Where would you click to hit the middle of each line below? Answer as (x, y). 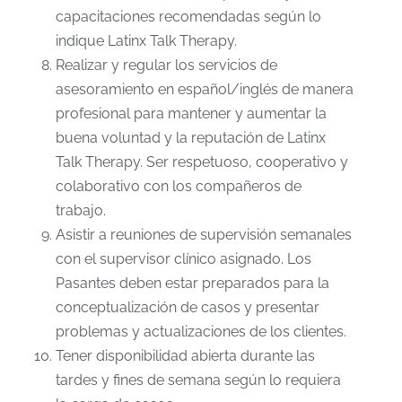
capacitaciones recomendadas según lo (188, 17)
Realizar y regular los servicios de (166, 66)
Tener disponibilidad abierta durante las (185, 356)
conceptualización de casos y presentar (187, 308)
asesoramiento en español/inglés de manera (204, 90)
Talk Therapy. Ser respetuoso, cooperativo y (201, 162)
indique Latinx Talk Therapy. (146, 41)
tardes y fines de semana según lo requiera (198, 380)
